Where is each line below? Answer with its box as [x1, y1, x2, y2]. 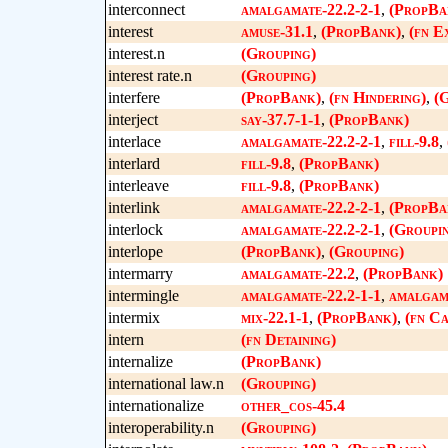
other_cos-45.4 [240, 397, 345, 414]
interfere [107, 89, 160, 106]
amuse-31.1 [240, 23, 313, 40]
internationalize [107, 397, 204, 414]
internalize [107, 353, 173, 370]
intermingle [107, 287, 179, 304]
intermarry [107, 265, 173, 282]
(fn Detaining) [240, 331, 336, 348]
